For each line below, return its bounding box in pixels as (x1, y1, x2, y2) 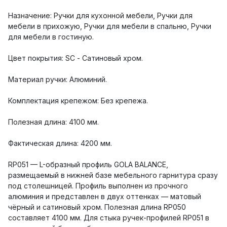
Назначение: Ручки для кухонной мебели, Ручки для (8, 11, 193, 20)
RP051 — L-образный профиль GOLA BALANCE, (8, 160, 168, 169)
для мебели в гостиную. (8, 32, 94, 42)
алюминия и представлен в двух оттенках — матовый (8, 192, 201, 201)
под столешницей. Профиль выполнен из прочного (8, 181, 188, 191)
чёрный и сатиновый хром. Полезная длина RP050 (8, 203, 186, 212)
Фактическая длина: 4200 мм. (8, 139, 112, 148)
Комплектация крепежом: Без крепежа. (8, 96, 148, 105)
